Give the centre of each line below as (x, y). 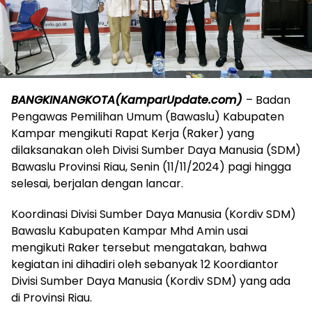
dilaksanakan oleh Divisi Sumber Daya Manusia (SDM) (156, 150)
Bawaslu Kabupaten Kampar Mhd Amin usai (130, 231)
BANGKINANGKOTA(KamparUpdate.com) (127, 100)
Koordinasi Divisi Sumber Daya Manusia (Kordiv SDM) (154, 214)
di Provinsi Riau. (52, 297)
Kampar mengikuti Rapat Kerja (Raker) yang (133, 133)
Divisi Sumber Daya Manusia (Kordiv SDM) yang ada (151, 281)
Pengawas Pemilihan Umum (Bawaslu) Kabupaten (148, 116)
